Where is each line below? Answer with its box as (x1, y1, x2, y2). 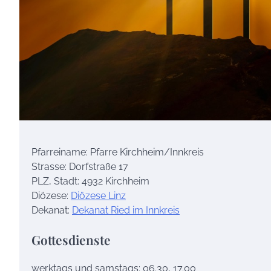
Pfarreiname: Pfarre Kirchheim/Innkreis (31, 146, 204, 158)
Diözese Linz (71, 189, 126, 201)
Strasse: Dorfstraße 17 (31, 160, 128, 172)
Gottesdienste (31, 230, 111, 248)
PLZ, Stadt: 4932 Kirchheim (31, 175, 149, 187)
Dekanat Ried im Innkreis (72, 204, 180, 216)
